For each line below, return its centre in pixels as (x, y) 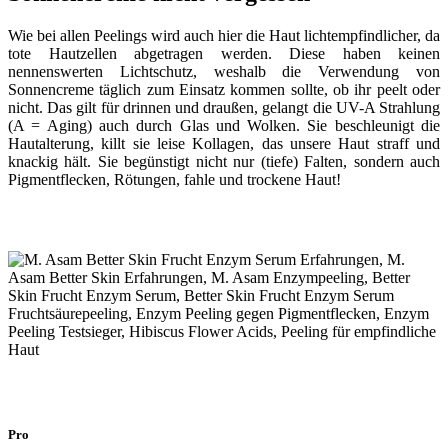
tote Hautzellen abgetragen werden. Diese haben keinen (224, 54)
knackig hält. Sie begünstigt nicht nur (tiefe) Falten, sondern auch (224, 162)
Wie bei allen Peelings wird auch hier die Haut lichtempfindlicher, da (224, 36)
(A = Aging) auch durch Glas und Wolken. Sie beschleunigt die (224, 126)
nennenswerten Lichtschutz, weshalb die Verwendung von (224, 72)
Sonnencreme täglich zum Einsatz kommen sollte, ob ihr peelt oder (224, 90)
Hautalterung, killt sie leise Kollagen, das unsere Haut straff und (224, 144)
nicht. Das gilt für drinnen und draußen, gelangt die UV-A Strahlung (224, 108)
